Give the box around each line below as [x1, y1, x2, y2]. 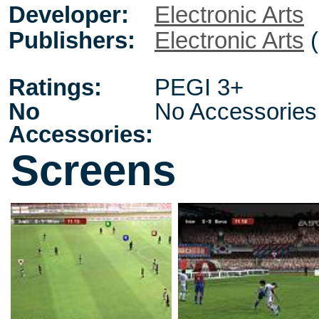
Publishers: [9, 27, 135, 54]
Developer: [9, 1, 129, 28]
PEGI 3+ [155, 74, 244, 101]
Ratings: [9, 74, 102, 101]
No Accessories [155, 98, 317, 125]
